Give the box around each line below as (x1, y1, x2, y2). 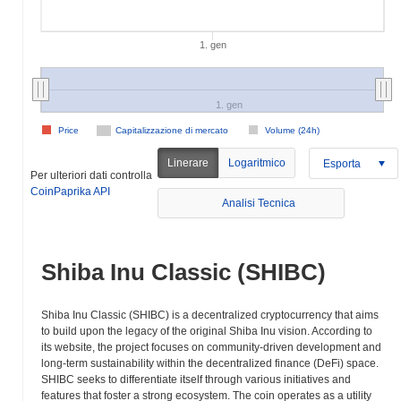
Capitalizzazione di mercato (115, 125, 228, 135)
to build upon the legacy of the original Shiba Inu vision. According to (41, 325, 372, 337)
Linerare (167, 157, 209, 169)
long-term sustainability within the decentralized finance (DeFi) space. (41, 357, 379, 370)
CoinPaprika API (30, 184, 110, 198)
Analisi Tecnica (222, 197, 296, 209)
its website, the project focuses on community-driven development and (41, 341, 381, 354)
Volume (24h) (265, 125, 320, 135)
